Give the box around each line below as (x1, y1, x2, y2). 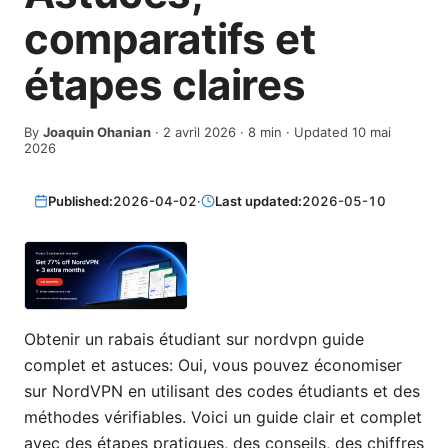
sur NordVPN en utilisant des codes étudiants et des (24, 381, 420, 402)
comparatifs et (24, 13, 316, 64)
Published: (48, 192, 114, 209)
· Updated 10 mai (282, 124, 391, 140)
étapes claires (24, 59, 306, 110)
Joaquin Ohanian (43, 124, 151, 140)
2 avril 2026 (163, 124, 236, 140)
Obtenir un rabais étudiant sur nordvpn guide (24, 329, 364, 350)
